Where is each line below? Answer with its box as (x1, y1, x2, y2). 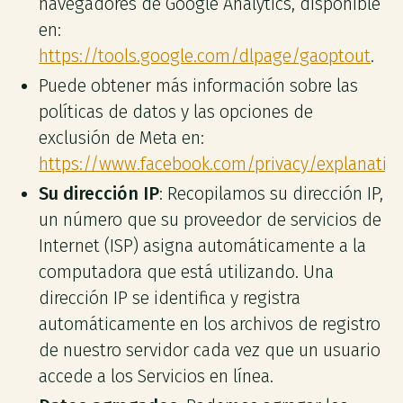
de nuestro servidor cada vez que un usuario (39, 339, 381, 361)
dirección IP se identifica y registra (39, 287, 301, 309)
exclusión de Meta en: (39, 128, 205, 149)
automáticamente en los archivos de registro (39, 313, 381, 335)
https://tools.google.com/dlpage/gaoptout (39, 46, 372, 67)
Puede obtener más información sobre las (39, 76, 359, 97)
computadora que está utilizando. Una (39, 261, 335, 282)
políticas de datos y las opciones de (39, 102, 314, 123)
